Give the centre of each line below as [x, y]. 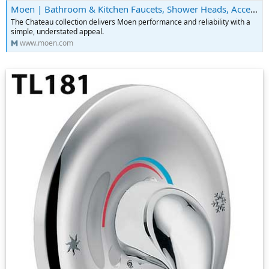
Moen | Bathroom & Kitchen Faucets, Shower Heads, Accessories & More [131, 9]
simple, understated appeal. [57, 31]
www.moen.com [47, 43]
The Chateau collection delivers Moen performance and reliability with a [131, 22]
